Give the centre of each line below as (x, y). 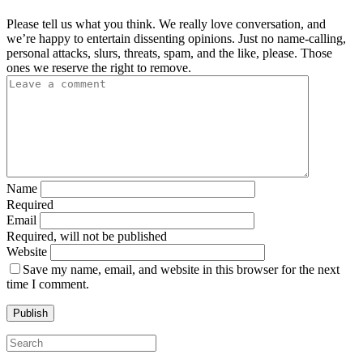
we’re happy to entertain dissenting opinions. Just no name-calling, (176, 38)
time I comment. (48, 284)
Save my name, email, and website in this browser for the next (181, 269)
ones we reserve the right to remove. (99, 67)
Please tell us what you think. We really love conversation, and (166, 23)
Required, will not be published (87, 236)
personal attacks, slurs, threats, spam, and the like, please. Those (169, 53)
